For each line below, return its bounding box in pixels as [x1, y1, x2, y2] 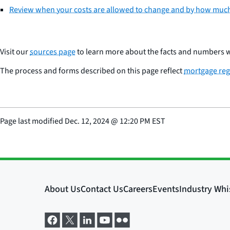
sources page [30, 46, 75, 57]
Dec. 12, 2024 [65, 115, 109, 127]
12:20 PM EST [120, 115, 165, 127]
